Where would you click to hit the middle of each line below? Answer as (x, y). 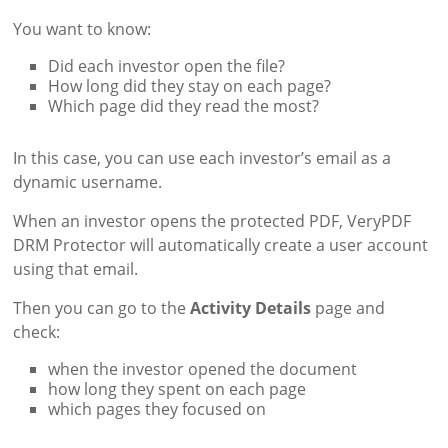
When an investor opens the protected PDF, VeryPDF (212, 220)
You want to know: (82, 28)
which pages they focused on (157, 408)
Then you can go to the (102, 307)
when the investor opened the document (203, 368)
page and (348, 307)
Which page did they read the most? (184, 105)
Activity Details (251, 307)
